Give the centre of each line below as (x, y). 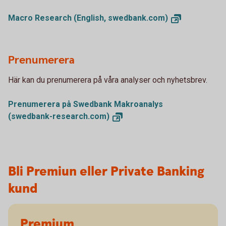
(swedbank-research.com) (59, 117)
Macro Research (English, (58, 18)
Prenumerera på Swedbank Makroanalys (86, 104)
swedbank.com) (138, 18)
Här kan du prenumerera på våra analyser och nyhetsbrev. (108, 80)
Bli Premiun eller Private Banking (106, 172)
